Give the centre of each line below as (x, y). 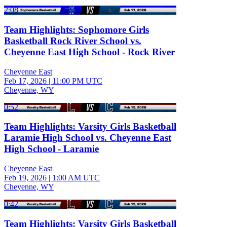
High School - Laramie (51, 149)
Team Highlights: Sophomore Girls (77, 29)
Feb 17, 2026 (25, 81)
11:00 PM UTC (77, 81)
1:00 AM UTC (76, 178)
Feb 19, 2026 (25, 178)
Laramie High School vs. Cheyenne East (88, 138)
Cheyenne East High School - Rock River (89, 52)
